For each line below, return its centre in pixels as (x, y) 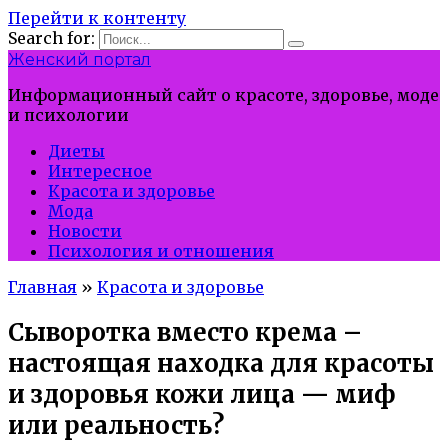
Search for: (51, 38)
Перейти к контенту (97, 18)
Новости (85, 231)
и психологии (68, 115)
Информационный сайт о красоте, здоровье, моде (223, 95)
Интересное (100, 171)
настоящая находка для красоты (221, 363)
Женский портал (79, 59)
